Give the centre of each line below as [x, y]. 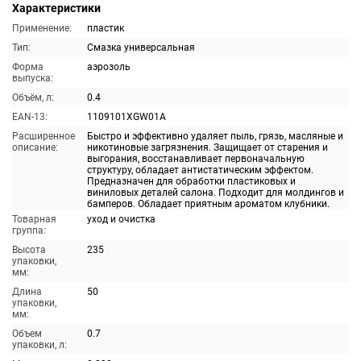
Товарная [34, 219]
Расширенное [44, 136]
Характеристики [56, 8]
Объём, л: [33, 98]
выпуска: [33, 78]
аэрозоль [109, 67]
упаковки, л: [39, 345]
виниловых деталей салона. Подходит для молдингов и [216, 193]
